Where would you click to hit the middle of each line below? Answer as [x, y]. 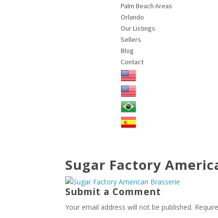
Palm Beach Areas [147, 6]
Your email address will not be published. [129, 207]
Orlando [133, 17]
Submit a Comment [113, 192]
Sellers [131, 40]
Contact [132, 62]
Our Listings [138, 28]
